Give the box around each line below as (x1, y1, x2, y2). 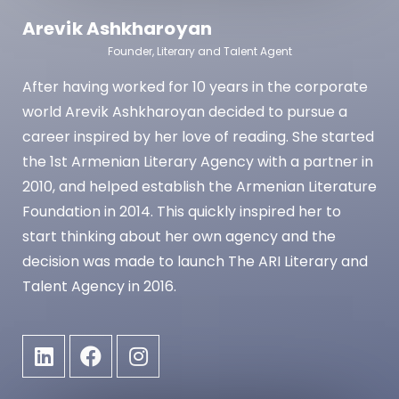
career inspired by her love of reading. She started (22, 126, 374, 148)
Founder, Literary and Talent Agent (107, 44, 292, 60)
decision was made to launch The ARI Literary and (22, 251, 368, 273)
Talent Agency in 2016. (22, 276, 176, 297)
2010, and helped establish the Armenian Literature (22, 176, 377, 198)
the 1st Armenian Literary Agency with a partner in (22, 151, 373, 173)
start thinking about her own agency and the (22, 226, 336, 248)
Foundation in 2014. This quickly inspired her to (22, 201, 341, 223)
